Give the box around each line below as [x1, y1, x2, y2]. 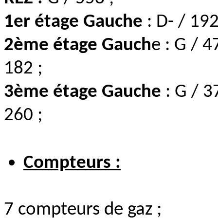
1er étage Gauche [4, 12, 143, 32]
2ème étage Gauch [4, 36, 151, 55]
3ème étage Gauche [4, 82, 161, 102]
